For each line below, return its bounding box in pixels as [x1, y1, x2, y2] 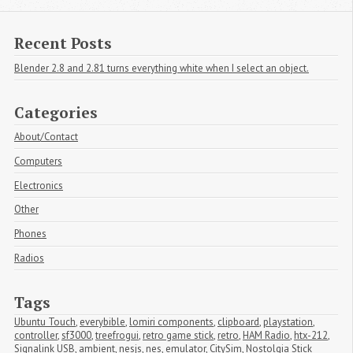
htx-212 [294, 328, 328, 342]
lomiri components [129, 314, 214, 329]
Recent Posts [14, 33, 112, 54]
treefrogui [95, 328, 139, 342]
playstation [263, 314, 313, 329]
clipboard [217, 314, 259, 329]
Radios [14, 251, 44, 265]
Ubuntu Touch [14, 314, 76, 329]
